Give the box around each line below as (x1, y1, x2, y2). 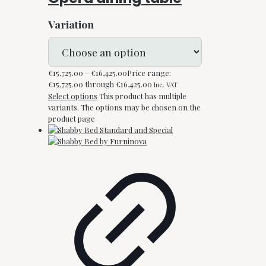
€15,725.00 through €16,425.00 (48, 79, 152, 90)
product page (48, 113, 95, 124)
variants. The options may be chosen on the (48, 102, 201, 113)
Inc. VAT (154, 80, 178, 90)
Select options (48, 91, 97, 102)
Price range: (127, 68, 171, 78)
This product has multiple (99, 91, 186, 102)
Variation (48, 17, 94, 31)
